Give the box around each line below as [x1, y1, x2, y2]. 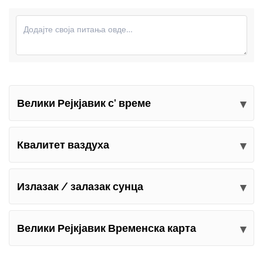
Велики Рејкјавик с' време [17, 97, 151, 110]
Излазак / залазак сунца [17, 180, 143, 193]
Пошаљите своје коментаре [77, 130, 186, 140]
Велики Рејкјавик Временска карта [17, 222, 196, 235]
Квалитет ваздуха [17, 139, 109, 151]
